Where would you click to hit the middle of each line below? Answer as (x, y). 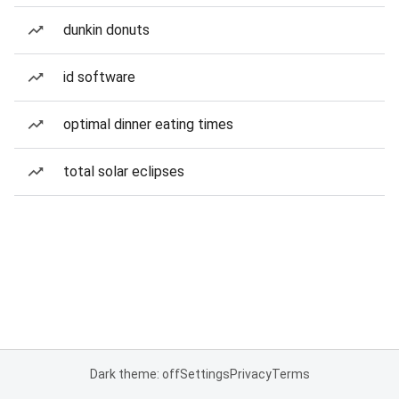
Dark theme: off (134, 374)
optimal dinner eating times (148, 124)
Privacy (250, 374)
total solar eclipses (124, 171)
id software (99, 77)
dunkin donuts (106, 30)
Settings (204, 374)
